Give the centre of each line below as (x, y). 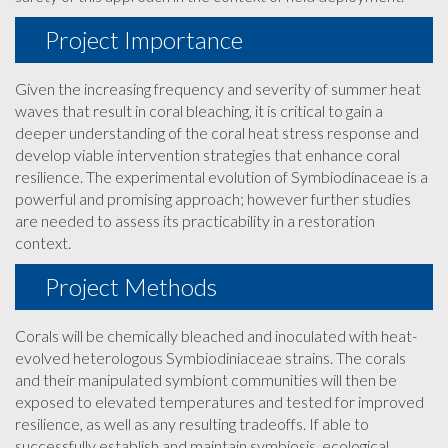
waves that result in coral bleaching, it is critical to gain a (199, 110)
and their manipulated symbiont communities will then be (206, 379)
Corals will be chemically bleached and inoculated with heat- (216, 335)
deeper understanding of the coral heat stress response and (217, 132)
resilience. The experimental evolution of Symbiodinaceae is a (221, 176)
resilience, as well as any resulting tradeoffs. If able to (192, 423)
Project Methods (131, 286)
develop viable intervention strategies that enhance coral (207, 154)
